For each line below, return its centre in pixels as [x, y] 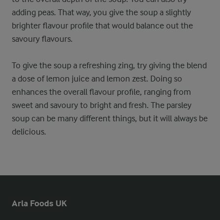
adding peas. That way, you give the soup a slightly [101, 12]
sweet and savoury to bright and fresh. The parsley [102, 105]
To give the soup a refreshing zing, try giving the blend [109, 65]
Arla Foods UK [39, 204]
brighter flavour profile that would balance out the [102, 26]
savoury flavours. [42, 39]
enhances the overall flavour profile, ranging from [101, 92]
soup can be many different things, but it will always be [110, 118]
